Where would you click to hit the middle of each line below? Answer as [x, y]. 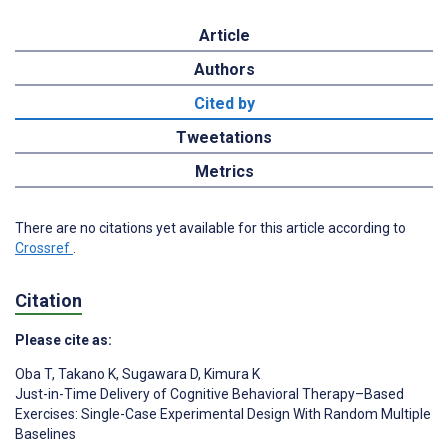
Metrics [224, 171]
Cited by [224, 103]
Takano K [85, 373]
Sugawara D [158, 373]
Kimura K [230, 373]
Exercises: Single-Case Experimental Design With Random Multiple [223, 413]
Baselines [45, 433]
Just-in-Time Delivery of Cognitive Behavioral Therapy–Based [209, 393]
